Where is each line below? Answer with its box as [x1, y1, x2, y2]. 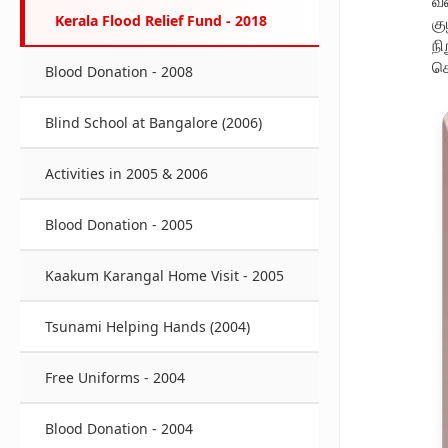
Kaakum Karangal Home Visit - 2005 [45, 266, 284, 285]
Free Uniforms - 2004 [45, 368, 185, 387]
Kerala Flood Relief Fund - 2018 [55, 11, 267, 30]
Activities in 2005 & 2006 [45, 164, 208, 183]
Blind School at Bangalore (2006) [45, 113, 262, 132]
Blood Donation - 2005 [45, 215, 193, 234]
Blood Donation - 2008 [45, 62, 193, 81]
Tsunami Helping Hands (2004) [45, 317, 250, 336]
